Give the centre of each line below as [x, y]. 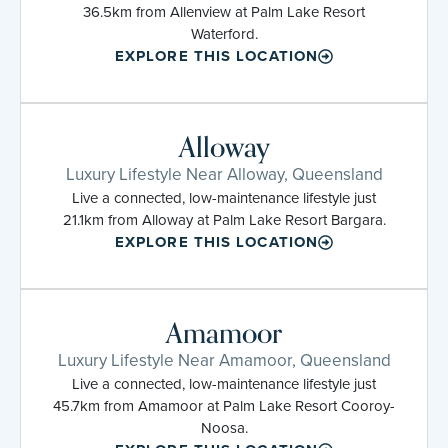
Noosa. [224, 427]
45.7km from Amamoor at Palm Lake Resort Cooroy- [224, 405]
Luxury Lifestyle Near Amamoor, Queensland [224, 360]
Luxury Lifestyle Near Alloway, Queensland [224, 174]
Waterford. [224, 33]
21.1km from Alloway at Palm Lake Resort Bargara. [224, 219]
